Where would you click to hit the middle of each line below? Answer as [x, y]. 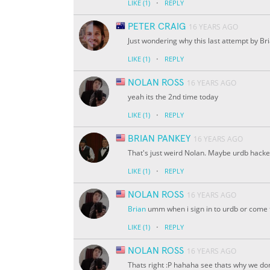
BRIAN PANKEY [159, 139]
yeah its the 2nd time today [173, 97]
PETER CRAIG [157, 27]
